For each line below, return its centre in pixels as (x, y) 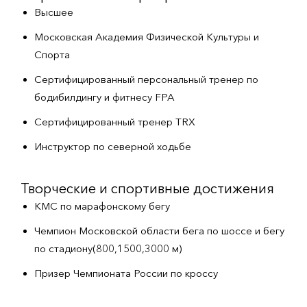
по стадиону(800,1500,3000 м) (108, 248)
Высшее (54, 12)
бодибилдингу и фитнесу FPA (105, 97)
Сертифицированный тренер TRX (115, 122)
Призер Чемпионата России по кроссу (126, 273)
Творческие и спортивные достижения (147, 188)
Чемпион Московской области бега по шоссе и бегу (159, 231)
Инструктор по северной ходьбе (113, 146)
